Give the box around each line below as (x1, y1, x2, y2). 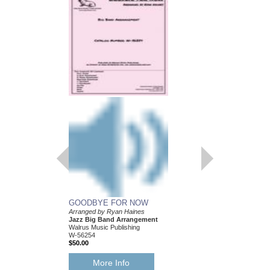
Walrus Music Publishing (68, 223, 140, 231)
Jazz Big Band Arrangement (68, 215, 158, 223)
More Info (93, 257, 130, 268)
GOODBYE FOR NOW (68, 198, 148, 207)
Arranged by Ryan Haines (68, 207, 145, 215)
